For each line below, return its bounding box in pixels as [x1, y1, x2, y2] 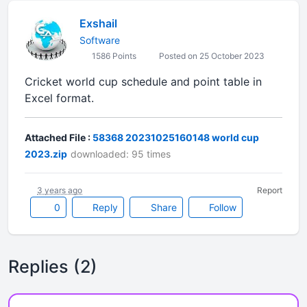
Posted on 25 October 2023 [157, 51, 265, 61]
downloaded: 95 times [71, 148, 171, 160]
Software [79, 34, 120, 46]
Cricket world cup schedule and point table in [25, 75, 262, 88]
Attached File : [25, 132, 93, 143]
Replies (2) [8, 256, 97, 277]
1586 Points [90, 51, 136, 61]
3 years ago [37, 185, 82, 195]
